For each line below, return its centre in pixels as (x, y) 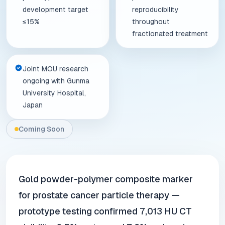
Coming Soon (41, 129)
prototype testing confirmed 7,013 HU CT (105, 211)
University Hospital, (54, 93)
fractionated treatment (170, 34)
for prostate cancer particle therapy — (99, 195)
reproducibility (155, 10)
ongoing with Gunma (56, 81)
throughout (151, 22)
